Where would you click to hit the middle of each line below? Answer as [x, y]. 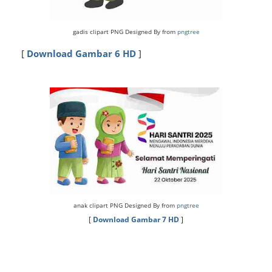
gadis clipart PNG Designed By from [125, 32]
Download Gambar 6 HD [81, 53]
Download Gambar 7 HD [136, 219]
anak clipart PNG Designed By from [124, 205]
